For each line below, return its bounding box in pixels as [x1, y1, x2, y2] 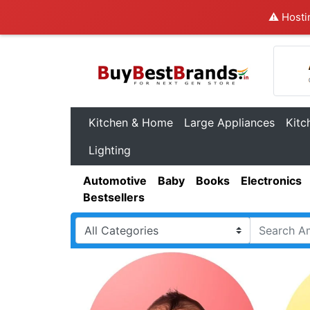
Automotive [83, 174, 147, 188]
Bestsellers [83, 190, 145, 204]
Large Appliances [184, 116, 275, 129]
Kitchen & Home [89, 116, 173, 129]
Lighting [89, 143, 131, 157]
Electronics [241, 174, 302, 188]
